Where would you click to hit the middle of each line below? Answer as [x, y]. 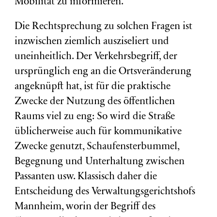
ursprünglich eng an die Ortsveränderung [103, 72]
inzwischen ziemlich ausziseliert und [92, 42]
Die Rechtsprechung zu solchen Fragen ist [103, 27]
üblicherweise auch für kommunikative [98, 132]
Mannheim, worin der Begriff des [85, 207]
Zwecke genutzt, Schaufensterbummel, [97, 147]
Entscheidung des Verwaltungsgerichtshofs [105, 192]
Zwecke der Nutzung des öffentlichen [95, 102]
